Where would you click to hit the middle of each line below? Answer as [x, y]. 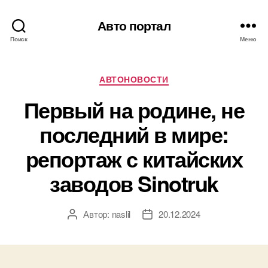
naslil [121, 214]
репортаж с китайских [134, 158]
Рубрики [154, 77]
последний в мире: [134, 134]
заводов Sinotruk [134, 183]
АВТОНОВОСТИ [134, 79]
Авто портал [134, 25]
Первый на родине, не [134, 109]
